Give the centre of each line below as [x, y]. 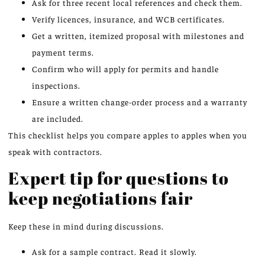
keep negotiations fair [101, 198]
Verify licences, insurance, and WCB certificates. [128, 19]
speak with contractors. [55, 151]
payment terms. [63, 52]
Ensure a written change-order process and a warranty [140, 101]
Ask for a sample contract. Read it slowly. [114, 251]
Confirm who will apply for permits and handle [125, 68]
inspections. [56, 85]
